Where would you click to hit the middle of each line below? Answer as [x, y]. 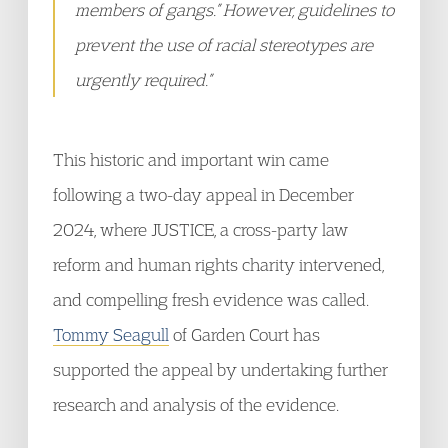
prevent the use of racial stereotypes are [224, 44]
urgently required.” [143, 79]
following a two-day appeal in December [203, 194]
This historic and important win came [191, 159]
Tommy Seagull [111, 334]
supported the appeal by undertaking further [220, 369]
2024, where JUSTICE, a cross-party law [200, 229]
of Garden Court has [244, 334]
